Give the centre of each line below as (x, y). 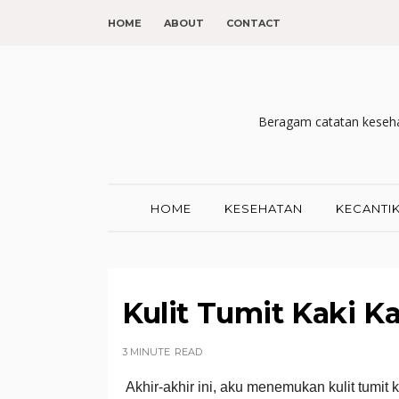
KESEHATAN (264, 208)
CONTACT (253, 23)
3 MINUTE (146, 352)
